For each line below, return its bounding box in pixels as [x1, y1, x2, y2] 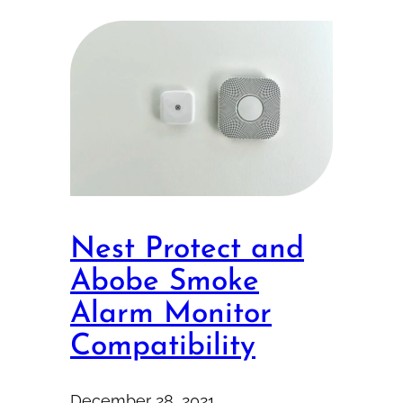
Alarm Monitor [70, 299, 272, 329]
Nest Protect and [70, 234, 304, 264]
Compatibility [70, 331, 255, 362]
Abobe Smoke [70, 266, 259, 297]
